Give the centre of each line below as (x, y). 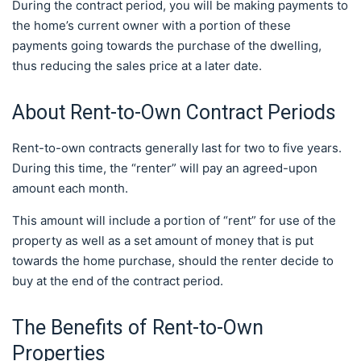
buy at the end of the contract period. (119, 281)
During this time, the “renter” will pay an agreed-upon (165, 168)
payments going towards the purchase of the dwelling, (167, 46)
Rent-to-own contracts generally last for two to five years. (177, 148)
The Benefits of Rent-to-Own (138, 328)
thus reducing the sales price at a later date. (139, 66)
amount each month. (70, 188)
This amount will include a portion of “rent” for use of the (174, 220)
